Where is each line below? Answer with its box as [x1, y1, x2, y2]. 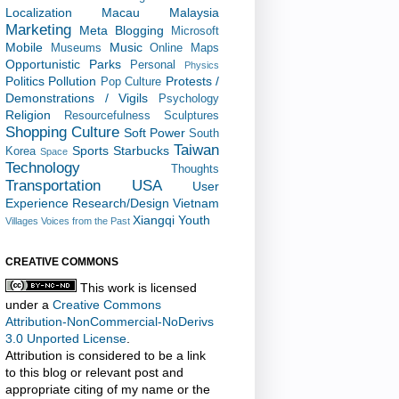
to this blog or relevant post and [5, 364, 183, 379]
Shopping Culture [5, 123, 119, 141]
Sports [71, 142, 109, 158]
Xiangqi [133, 212, 175, 227]
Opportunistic [5, 56, 80, 71]
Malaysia [169, 4, 219, 20]
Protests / [165, 73, 220, 88]
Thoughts [171, 162, 219, 175]
